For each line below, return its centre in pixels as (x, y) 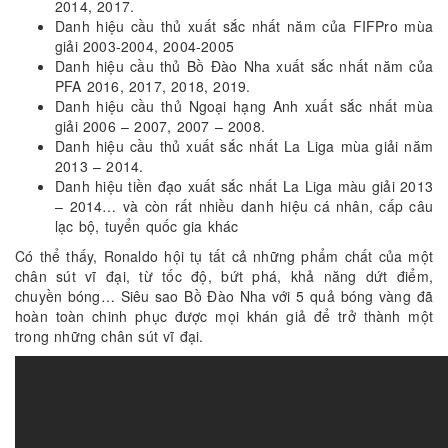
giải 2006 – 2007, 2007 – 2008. (160, 126)
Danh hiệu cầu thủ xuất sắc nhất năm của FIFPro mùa (244, 26)
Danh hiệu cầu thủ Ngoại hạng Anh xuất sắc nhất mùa (244, 106)
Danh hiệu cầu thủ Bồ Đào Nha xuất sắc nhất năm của (244, 66)
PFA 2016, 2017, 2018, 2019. (153, 86)
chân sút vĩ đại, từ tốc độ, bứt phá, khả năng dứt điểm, (224, 276)
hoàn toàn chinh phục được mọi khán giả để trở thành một (224, 316)
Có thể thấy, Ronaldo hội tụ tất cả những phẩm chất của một (224, 256)
